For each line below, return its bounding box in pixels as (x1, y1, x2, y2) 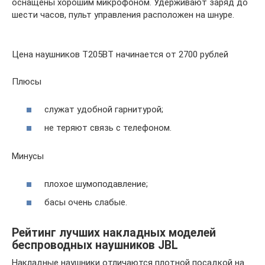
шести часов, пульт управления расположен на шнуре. (12, 9, 234, 21)
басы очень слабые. (44, 197, 127, 208)
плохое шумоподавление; (44, 178, 148, 189)
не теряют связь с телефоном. (44, 122, 172, 134)
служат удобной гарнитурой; (44, 104, 163, 115)
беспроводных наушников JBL (12, 238, 178, 252)
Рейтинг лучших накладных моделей (12, 225, 216, 240)
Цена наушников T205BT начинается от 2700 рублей (12, 49, 228, 60)
